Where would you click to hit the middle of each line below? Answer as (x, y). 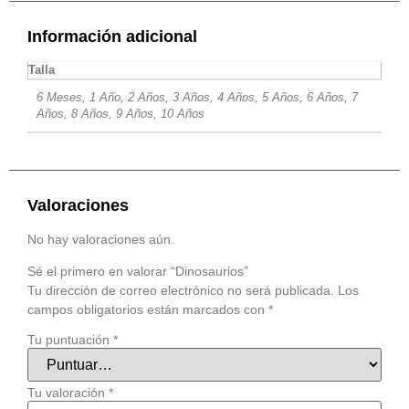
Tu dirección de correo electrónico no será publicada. (181, 291)
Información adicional (112, 37)
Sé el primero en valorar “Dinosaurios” (138, 272)
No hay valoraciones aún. (101, 239)
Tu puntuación (70, 339)
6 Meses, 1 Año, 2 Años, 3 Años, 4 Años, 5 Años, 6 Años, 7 (197, 98)
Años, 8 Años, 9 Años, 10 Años (121, 115)
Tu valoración (68, 392)
